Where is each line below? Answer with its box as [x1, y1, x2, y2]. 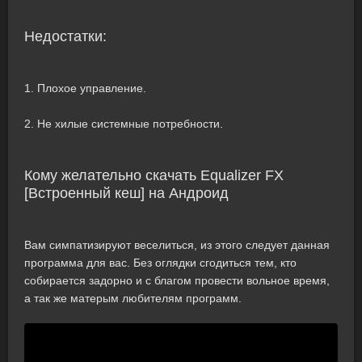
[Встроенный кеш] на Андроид [24, 185, 229, 201]
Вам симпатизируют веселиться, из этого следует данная [24, 238, 330, 251]
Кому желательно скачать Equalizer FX [24, 167, 284, 183]
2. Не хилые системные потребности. [24, 117, 223, 130]
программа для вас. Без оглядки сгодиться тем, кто [24, 256, 297, 269]
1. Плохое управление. [24, 82, 146, 95]
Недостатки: [24, 28, 107, 44]
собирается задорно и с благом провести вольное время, [24, 274, 330, 287]
